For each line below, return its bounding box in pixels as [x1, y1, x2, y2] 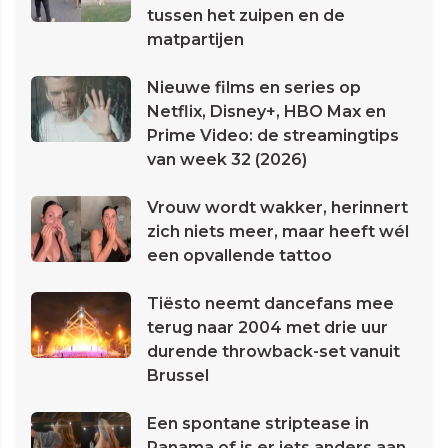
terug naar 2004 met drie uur [147, 318, 388, 338]
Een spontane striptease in [147, 414, 369, 434]
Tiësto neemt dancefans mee [147, 294, 394, 314]
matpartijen [147, 30, 244, 50]
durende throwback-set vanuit [147, 342, 400, 362]
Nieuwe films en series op [147, 78, 361, 98]
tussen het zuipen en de [147, 6, 345, 26]
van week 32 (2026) [147, 150, 307, 170]
